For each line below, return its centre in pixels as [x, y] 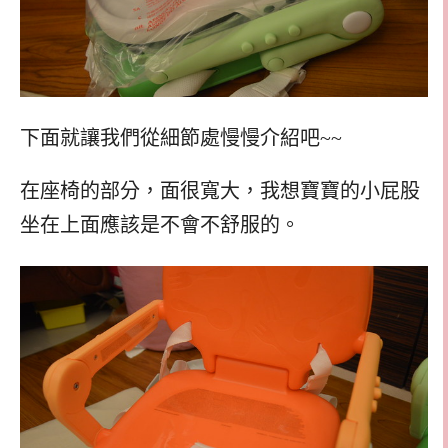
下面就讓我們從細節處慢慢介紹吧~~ [181, 138]
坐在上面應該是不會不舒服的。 [160, 224]
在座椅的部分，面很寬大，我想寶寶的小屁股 [220, 190]
